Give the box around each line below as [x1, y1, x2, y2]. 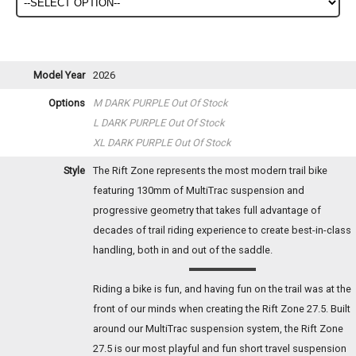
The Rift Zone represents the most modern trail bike [93, 164, 327, 177]
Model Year [33, 69, 85, 82]
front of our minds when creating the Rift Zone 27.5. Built [93, 303, 350, 315]
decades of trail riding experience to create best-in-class [93, 224, 351, 237]
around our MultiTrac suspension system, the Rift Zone [93, 323, 343, 335]
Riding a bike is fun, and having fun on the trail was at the [93, 283, 351, 296]
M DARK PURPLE [93, 97, 171, 110]
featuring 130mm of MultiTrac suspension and [93, 184, 304, 197]
